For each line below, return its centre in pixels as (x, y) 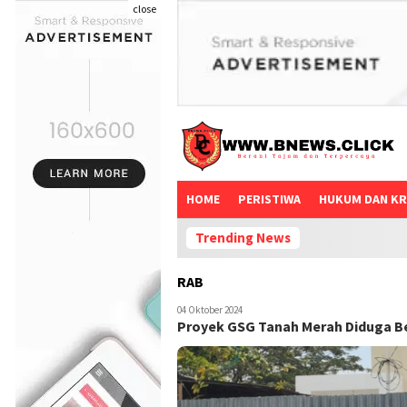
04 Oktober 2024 (210, 310)
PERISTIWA (269, 199)
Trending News (243, 238)
